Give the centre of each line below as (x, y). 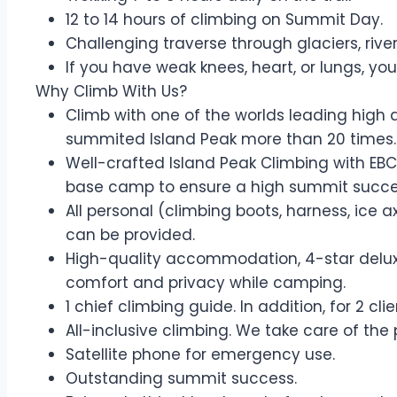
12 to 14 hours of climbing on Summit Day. (224, 19)
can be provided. (130, 235)
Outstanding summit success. (181, 378)
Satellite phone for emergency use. (205, 354)
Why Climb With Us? (111, 91)
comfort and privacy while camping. (208, 283)
